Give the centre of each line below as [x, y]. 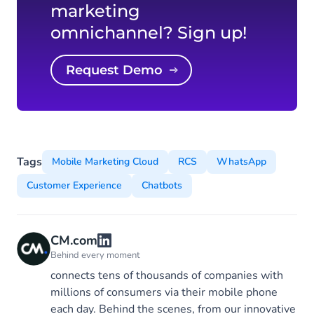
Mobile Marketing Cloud [105, 161]
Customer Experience [74, 185]
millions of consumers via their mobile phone [164, 292]
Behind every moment [95, 255]
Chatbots [162, 185]
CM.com [74, 240]
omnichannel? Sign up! [149, 32]
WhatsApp [241, 161]
